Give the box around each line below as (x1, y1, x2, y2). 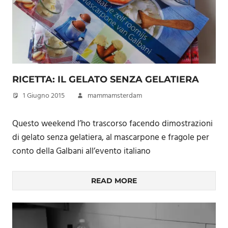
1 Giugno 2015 (23, 90, 65, 102)
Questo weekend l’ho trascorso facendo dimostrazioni (12, 117, 213, 131)
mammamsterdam (88, 90, 142, 102)
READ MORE (91, 176, 137, 185)
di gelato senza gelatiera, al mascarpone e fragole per (12, 130, 209, 145)
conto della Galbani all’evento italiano (12, 144, 151, 158)
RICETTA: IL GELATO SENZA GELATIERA (12, 74, 199, 85)
